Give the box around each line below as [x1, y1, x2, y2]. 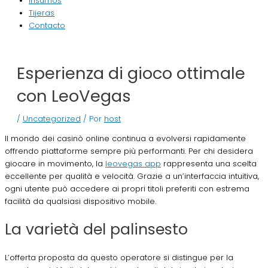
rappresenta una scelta [161, 158, 257, 169]
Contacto [29, 20, 65, 31]
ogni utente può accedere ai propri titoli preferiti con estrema [5, 183, 249, 194]
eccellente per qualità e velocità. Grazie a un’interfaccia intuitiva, [5, 170, 259, 181]
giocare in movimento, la [5, 158, 105, 169]
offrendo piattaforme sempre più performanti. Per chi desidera [5, 145, 253, 156]
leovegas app [105, 158, 161, 169]
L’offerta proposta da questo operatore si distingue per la [5, 252, 233, 263]
